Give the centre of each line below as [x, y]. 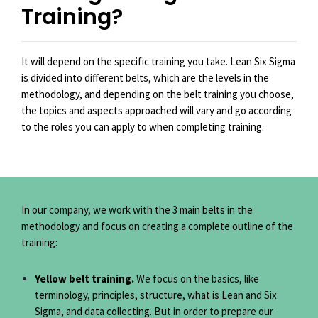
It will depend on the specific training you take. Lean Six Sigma [158, 61]
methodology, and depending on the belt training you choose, [158, 94]
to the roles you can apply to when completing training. [143, 126]
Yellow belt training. [85, 279]
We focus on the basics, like [197, 279]
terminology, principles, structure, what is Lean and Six [155, 295]
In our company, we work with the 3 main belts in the [137, 210]
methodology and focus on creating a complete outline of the [157, 226]
